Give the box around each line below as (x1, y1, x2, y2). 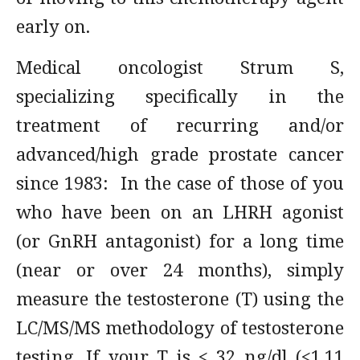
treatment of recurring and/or (16, 112, 344, 137)
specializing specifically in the (16, 84, 344, 108)
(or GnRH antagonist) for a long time (16, 228, 344, 252)
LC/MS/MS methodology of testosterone (16, 315, 344, 339)
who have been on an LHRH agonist (16, 199, 344, 223)
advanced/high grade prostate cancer (16, 141, 344, 166)
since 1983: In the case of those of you (16, 170, 344, 194)
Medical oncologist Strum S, (16, 55, 344, 79)
